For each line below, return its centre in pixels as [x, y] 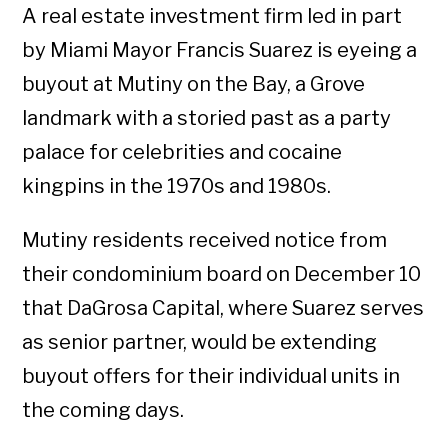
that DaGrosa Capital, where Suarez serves [223, 307]
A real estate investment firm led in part [212, 15]
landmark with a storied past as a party [207, 117]
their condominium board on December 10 [222, 273]
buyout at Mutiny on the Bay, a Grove [194, 83]
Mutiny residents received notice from [205, 239]
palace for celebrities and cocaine [182, 151]
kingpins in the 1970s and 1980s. [179, 185]
